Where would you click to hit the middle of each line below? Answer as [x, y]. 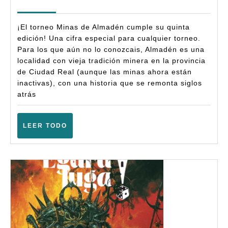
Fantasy [121, 84]
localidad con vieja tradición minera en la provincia [111, 61]
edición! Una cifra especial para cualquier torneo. [109, 38]
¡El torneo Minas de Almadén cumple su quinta [104, 27]
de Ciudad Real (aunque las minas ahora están [105, 72]
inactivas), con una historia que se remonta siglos [110, 83]
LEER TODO [45, 126]
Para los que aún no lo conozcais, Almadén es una [111, 49]
